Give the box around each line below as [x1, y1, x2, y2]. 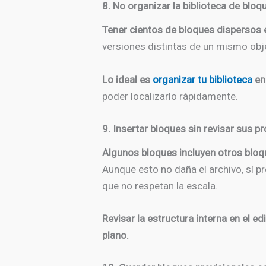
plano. [102, 229, 129, 241]
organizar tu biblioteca [150, 73, 255, 85]
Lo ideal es [102, 73, 150, 85]
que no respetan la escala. [102, 179, 218, 192]
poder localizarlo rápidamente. [102, 90, 238, 102]
